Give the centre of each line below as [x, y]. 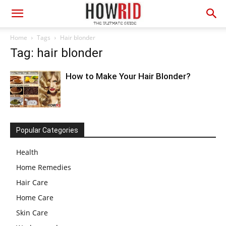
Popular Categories [47, 130]
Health [27, 152]
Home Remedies [44, 167]
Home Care [35, 197]
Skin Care [32, 213]
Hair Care [32, 182]
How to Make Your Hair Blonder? [128, 76]
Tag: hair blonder [56, 53]
